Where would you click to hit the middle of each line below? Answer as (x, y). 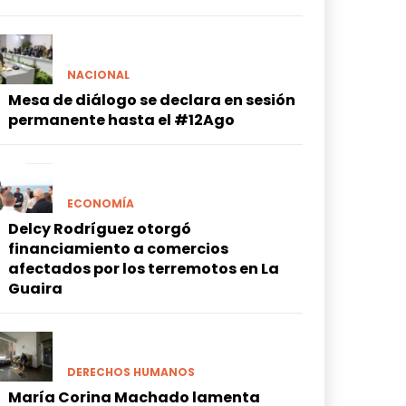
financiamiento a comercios (118, 249)
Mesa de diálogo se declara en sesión (151, 100)
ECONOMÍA (100, 204)
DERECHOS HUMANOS (130, 372)
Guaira (35, 289)
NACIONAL (98, 74)
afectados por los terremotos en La (143, 269)
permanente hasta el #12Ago (121, 120)
